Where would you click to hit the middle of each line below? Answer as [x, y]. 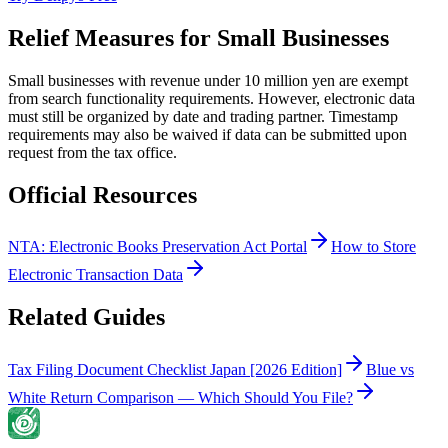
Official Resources [102, 194]
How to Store [373, 247]
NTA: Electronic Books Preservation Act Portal [157, 247]
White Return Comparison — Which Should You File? [180, 398]
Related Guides [86, 317]
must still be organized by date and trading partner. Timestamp [203, 116]
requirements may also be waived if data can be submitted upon [207, 134]
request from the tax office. [92, 152]
